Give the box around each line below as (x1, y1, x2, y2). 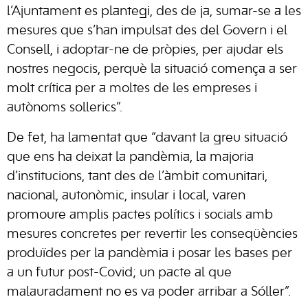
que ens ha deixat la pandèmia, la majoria (7, 151, 254, 164)
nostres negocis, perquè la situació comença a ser (7, 63, 297, 76)
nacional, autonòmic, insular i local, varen (7, 190, 245, 202)
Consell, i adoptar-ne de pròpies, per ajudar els (7, 44, 283, 56)
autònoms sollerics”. (7, 102, 122, 114)
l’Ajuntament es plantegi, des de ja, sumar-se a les (7, 5, 301, 18)
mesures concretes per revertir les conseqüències (7, 228, 298, 241)
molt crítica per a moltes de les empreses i (7, 82, 257, 95)
